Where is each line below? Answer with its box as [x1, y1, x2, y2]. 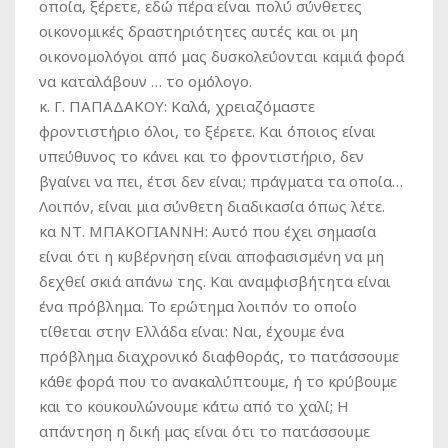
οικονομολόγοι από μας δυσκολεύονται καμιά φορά [39, 46, 404, 66]
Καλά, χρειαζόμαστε [167, 96, 315, 116]
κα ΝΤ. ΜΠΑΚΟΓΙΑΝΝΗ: [39, 221, 208, 241]
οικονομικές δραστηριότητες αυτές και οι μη [39, 21, 358, 41]
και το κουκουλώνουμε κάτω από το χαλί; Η [39, 396, 349, 416]
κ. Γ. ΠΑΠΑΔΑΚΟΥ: [39, 96, 167, 116]
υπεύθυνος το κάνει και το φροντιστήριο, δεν [39, 146, 364, 166]
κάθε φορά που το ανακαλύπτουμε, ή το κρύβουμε [39, 371, 397, 391]
